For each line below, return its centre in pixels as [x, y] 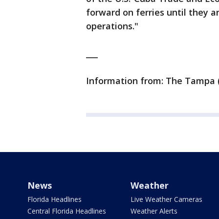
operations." [112, 26]
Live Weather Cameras [166, 199]
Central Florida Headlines [67, 211]
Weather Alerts [154, 211]
